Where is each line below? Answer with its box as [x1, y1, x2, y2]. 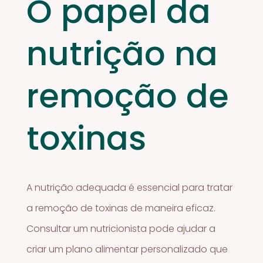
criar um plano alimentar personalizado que [26, 242, 228, 256]
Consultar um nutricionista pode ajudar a [26, 221, 216, 235]
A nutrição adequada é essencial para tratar [26, 180, 233, 194]
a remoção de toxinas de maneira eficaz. [26, 201, 216, 215]
